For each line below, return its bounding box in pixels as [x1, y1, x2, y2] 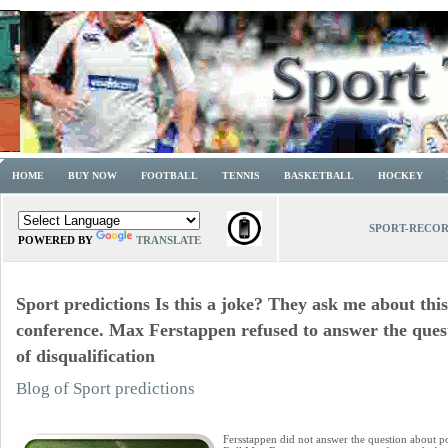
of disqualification [16, 346, 155, 366]
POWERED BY [18, 234, 96, 246]
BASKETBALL [284, 170, 354, 181]
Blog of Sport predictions [16, 379, 195, 398]
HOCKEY [378, 170, 423, 181]
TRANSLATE [136, 234, 201, 246]
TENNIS [222, 170, 260, 181]
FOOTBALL [141, 170, 198, 181]
